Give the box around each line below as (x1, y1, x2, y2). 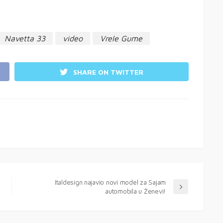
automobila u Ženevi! (105, 187, 166, 195)
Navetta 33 (4, 34, 45, 43)
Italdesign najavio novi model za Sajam (54, 178, 166, 186)
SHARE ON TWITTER (73, 67, 143, 76)
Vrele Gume (100, 34, 142, 43)
